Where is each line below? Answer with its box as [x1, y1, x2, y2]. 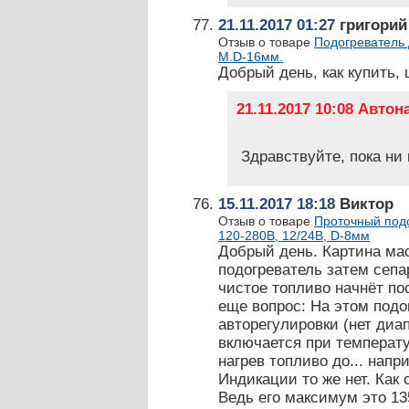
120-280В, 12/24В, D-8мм [218, 228, 370, 243]
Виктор [335, 195, 393, 213]
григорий [335, 16, 407, 34]
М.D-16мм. [218, 49, 283, 64]
